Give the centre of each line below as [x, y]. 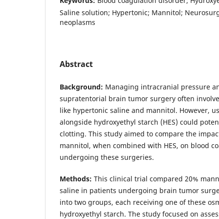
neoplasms [77, 22]
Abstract [76, 64]
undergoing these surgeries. [107, 157]
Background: [81, 87]
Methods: [76, 178]
